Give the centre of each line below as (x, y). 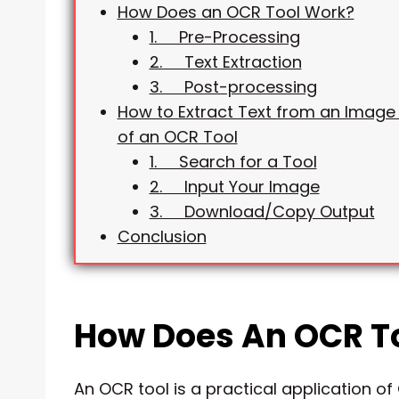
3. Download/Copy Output (262, 211)
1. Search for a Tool (233, 161)
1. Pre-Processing (224, 37)
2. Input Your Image (234, 186)
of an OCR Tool (177, 136)
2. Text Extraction (225, 61)
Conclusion (162, 236)
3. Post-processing (233, 86)
